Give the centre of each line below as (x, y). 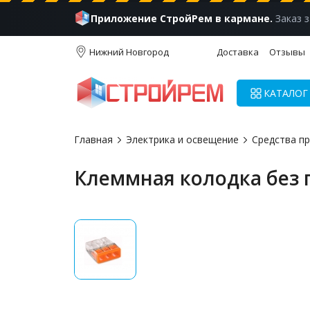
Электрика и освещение (182, 139)
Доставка (238, 52)
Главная (93, 139)
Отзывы (287, 52)
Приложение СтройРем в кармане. (182, 18)
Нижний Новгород (129, 52)
